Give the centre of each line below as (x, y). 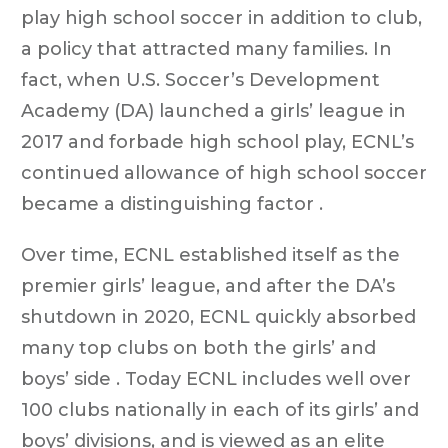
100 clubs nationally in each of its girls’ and (220, 409)
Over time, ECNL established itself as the (210, 254)
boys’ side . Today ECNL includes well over (216, 378)
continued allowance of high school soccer (224, 172)
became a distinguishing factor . (172, 203)
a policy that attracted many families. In (206, 48)
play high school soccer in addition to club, (221, 17)
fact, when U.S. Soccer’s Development (200, 79)
